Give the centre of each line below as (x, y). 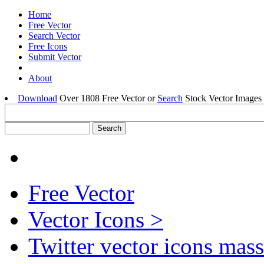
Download (37, 98)
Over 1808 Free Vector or (107, 98)
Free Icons (48, 46)
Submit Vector (55, 57)
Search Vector (54, 36)
